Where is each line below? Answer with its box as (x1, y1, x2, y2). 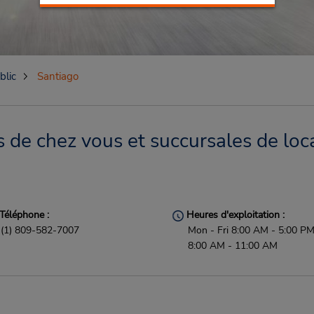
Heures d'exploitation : (184, 208, 285, 221)
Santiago (36, 69, 78, 83)
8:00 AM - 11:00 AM (188, 239, 278, 252)
